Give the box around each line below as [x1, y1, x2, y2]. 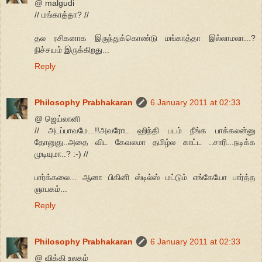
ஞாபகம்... [35, 184, 67, 194]
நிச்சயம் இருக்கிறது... [35, 45, 109, 55]
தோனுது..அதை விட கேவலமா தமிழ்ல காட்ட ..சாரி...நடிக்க [35, 137, 256, 147]
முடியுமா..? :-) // [35, 149, 88, 159]
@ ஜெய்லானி [35, 114, 80, 124]
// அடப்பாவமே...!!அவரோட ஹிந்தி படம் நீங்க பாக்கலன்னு [35, 126, 256, 136]
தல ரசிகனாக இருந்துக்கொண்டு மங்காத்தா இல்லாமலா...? [35, 33, 256, 43]
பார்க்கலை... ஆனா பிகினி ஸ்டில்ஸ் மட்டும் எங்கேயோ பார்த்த [35, 173, 256, 182]
